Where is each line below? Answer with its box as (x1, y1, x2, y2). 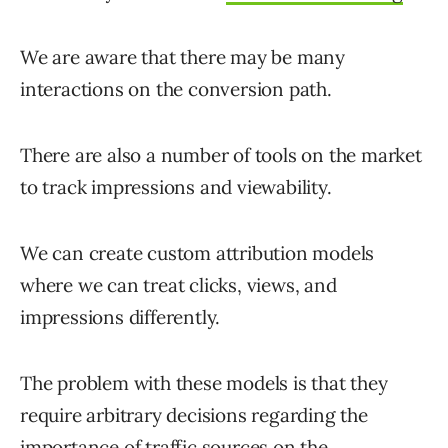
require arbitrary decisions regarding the (20, 402, 368, 427)
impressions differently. (20, 304, 221, 329)
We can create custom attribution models (20, 240, 375, 265)
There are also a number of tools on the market (20, 142, 422, 167)
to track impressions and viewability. (20, 174, 332, 199)
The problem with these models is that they (20, 370, 388, 395)
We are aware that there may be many (20, 44, 345, 69)
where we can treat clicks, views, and (20, 272, 337, 297)
